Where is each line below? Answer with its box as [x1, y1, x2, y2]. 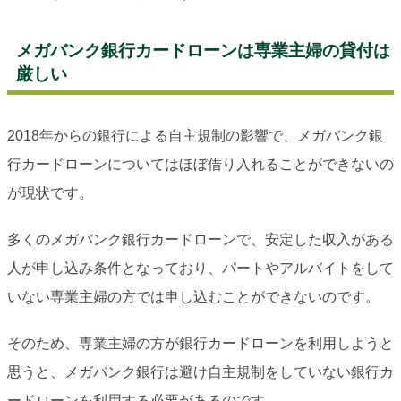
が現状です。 [7, 185, 93, 201]
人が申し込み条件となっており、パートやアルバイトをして [7, 260, 394, 277]
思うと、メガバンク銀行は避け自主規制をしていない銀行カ [7, 364, 394, 380]
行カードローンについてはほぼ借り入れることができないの [7, 157, 394, 173]
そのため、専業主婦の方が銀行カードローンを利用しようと [7, 336, 394, 352]
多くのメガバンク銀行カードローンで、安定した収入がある [7, 232, 394, 248]
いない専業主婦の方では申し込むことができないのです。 [7, 289, 380, 305]
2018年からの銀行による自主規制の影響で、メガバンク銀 [7, 128, 383, 144]
